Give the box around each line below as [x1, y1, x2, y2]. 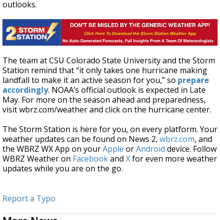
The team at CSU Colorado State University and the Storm [2, 55, 215, 66]
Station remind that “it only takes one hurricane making [2, 65, 207, 76]
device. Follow [165, 143, 217, 155]
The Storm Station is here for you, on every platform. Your [2, 124, 218, 135]
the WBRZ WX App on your [2, 143, 103, 155]
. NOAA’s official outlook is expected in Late [48, 84, 206, 96]
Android [136, 143, 165, 155]
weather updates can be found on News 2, [2, 134, 160, 145]
